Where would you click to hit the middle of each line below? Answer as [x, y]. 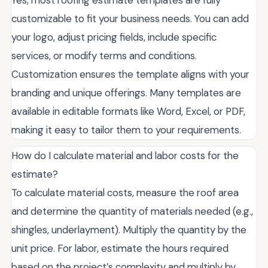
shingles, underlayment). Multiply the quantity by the [129, 230]
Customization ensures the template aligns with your [130, 74]
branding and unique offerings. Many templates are [126, 93]
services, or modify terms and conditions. [104, 56]
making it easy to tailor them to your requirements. [126, 130]
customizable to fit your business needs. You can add [130, 19]
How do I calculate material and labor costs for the [125, 156]
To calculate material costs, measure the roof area [125, 193]
